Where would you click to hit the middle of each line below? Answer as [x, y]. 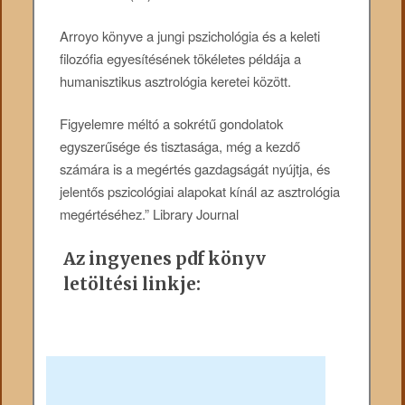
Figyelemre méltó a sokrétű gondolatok [172, 124]
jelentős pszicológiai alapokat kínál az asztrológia [200, 192]
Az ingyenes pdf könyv [165, 258]
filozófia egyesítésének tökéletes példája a [181, 59]
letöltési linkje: [132, 283]
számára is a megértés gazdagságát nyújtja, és [195, 169]
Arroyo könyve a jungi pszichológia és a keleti [190, 36]
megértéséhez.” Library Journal [150, 214]
